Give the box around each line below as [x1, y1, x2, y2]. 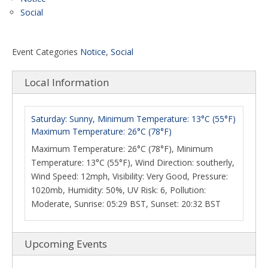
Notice [80, 46, 106, 57]
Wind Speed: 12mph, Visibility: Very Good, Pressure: [31, 170, 228, 182]
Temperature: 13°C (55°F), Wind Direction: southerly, [31, 157, 234, 168]
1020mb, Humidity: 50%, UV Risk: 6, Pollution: [31, 184, 206, 196]
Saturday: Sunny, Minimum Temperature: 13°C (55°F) [31, 113, 236, 124]
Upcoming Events [25, 237, 107, 251]
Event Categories [12, 46, 78, 57]
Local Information [25, 75, 109, 89]
